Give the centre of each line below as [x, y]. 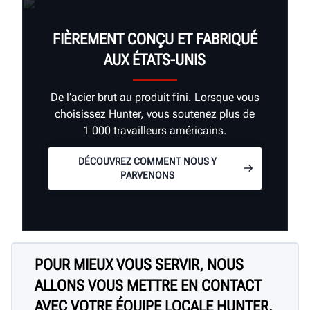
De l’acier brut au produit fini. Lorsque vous [155, 97]
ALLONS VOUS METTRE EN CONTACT [148, 286]
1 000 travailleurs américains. [155, 130]
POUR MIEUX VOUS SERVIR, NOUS [139, 265]
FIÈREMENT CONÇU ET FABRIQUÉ [155, 39]
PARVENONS [147, 175]
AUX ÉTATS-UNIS [155, 60]
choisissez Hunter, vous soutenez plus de [155, 113]
